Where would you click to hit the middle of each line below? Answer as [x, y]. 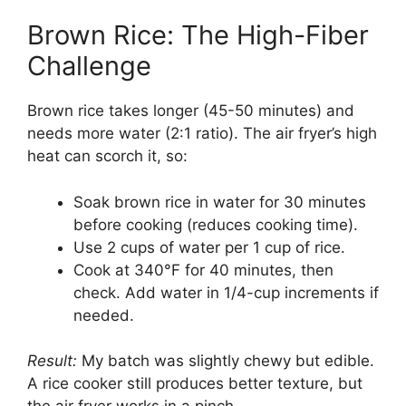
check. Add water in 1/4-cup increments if [226, 292]
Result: [52, 361]
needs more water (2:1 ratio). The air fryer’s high [202, 134]
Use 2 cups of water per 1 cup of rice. [209, 247]
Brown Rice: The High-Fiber [198, 35]
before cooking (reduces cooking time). [216, 224]
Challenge [89, 66]
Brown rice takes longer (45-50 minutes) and [191, 111]
